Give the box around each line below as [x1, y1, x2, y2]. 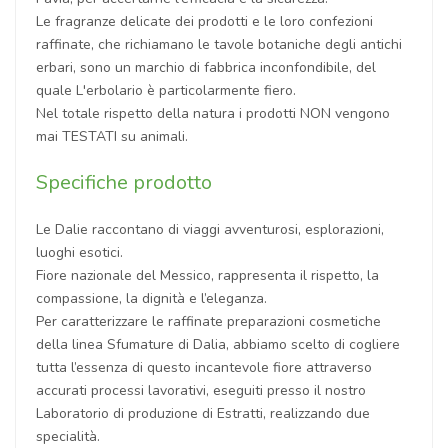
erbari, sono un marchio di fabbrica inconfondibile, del [36, 57, 376, 77]
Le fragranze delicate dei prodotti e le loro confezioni [36, 11, 373, 31]
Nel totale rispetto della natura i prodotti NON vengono [36, 103, 390, 123]
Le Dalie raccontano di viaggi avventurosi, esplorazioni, [36, 219, 384, 239]
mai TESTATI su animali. [36, 126, 188, 146]
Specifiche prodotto [36, 168, 212, 196]
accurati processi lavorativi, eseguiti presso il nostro [36, 380, 366, 400]
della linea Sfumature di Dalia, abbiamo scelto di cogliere [36, 334, 400, 354]
